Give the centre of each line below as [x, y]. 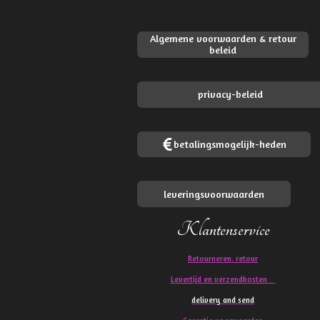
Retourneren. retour [223, 259]
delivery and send [223, 300]
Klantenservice [223, 230]
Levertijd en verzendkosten [223, 280]
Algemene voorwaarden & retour [223, 39]
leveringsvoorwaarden [214, 194]
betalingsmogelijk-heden [230, 144]
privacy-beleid [231, 94]
